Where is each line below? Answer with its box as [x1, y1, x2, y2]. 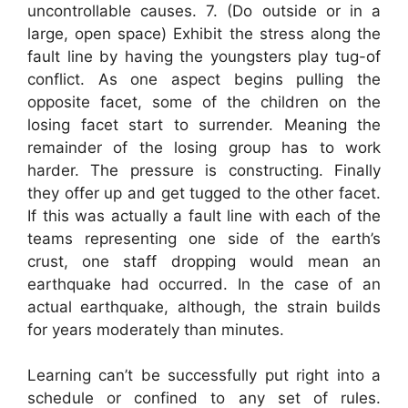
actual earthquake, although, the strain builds [27, 297, 381, 316]
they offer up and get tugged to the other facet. [27, 183, 381, 202]
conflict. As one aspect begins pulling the [27, 69, 381, 88]
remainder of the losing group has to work [27, 138, 381, 157]
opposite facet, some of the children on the [27, 92, 381, 111]
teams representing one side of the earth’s [27, 229, 381, 248]
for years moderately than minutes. [27, 320, 284, 339]
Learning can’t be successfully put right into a [27, 366, 381, 384]
